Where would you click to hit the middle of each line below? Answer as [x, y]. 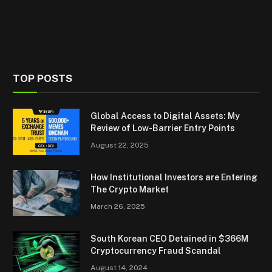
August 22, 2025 [120, 145]
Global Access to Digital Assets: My [165, 116]
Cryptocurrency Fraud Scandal [156, 250]
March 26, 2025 [118, 206]
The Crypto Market [130, 189]
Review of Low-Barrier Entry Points [163, 128]
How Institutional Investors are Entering [174, 177]
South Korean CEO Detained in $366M [169, 238]
